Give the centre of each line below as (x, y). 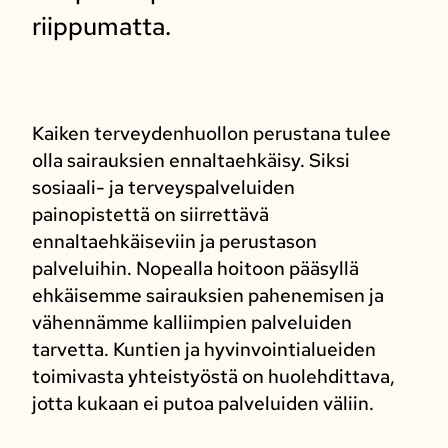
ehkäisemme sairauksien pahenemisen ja (207, 295)
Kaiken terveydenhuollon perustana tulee (211, 133)
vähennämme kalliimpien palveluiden (191, 322)
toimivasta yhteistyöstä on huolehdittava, (213, 376)
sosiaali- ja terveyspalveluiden (163, 187)
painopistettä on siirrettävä (150, 214)
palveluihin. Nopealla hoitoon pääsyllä (195, 268)
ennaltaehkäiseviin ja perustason (174, 241)
